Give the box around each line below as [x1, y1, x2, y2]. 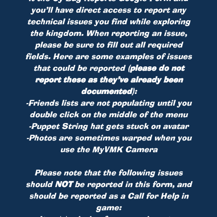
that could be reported [33, 62, 127, 74]
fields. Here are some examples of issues [25, 51, 192, 62]
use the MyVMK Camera [60, 144, 157, 155]
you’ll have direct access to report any [31, 4, 186, 15]
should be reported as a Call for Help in [29, 190, 188, 201]
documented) [80, 86, 134, 97]
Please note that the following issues [34, 167, 183, 178]
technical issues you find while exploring [27, 16, 190, 27]
